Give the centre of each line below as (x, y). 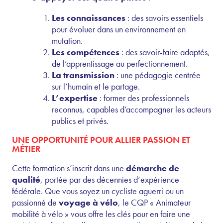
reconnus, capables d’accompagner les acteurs (131, 109)
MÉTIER (26, 148)
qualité (26, 179)
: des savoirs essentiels (164, 17)
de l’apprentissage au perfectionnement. (120, 63)
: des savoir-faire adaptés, (165, 52)
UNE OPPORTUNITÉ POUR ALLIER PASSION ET (101, 139)
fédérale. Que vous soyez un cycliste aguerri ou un (98, 191)
